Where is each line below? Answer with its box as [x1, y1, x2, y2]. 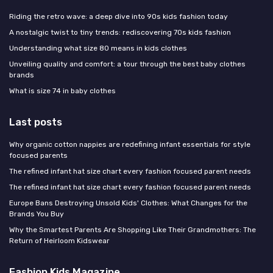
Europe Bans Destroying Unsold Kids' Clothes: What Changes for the [9, 198, 247, 207]
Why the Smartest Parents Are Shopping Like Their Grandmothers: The [9, 225, 256, 234]
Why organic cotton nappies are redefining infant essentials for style [9, 140, 250, 149]
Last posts [9, 115, 62, 128]
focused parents [9, 151, 68, 160]
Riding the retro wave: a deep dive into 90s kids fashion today [9, 12, 228, 21]
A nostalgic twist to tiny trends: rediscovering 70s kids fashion [9, 27, 231, 37]
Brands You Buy [9, 209, 64, 218]
